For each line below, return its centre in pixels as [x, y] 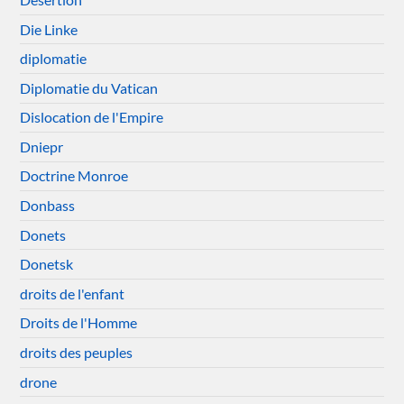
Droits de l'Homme [79, 323]
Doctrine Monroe [74, 176]
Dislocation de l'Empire [92, 117]
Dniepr [42, 146]
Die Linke [49, 29]
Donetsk [47, 264]
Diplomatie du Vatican [89, 87]
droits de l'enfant [73, 293]
